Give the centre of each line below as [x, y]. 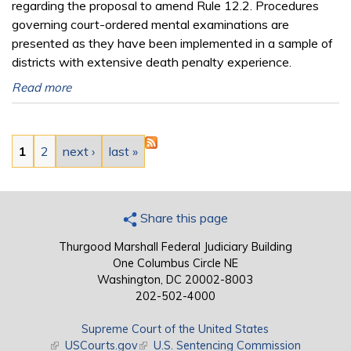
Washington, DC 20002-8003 [175, 279]
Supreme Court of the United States [175, 329]
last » [123, 151]
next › [79, 151]
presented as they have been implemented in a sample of [172, 43]
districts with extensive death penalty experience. [152, 62]
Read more [42, 87]
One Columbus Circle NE [175, 263]
